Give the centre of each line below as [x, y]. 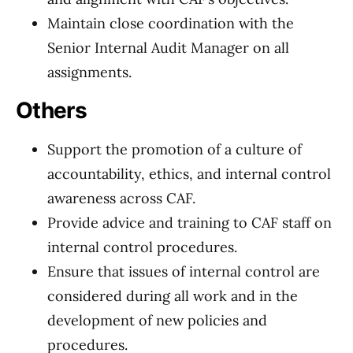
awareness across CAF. [121, 198]
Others [51, 110]
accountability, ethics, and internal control [189, 174]
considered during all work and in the [173, 296]
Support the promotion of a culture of [175, 149]
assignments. [89, 72]
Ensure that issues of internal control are [184, 271]
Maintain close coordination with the [171, 23]
